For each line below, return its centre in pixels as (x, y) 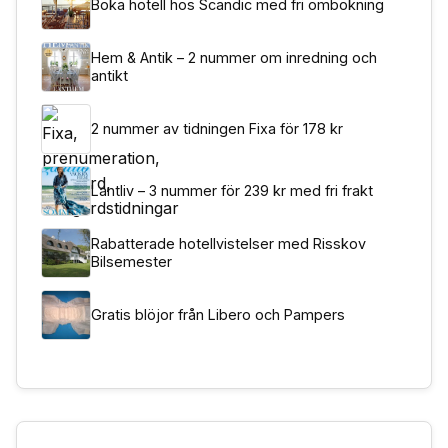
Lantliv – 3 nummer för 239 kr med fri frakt (232, 190)
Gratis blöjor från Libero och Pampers (218, 314)
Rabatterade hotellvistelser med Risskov (228, 243)
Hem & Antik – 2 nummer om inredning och (234, 57)
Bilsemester (131, 261)
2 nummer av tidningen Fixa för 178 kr (217, 128)
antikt (109, 75)
